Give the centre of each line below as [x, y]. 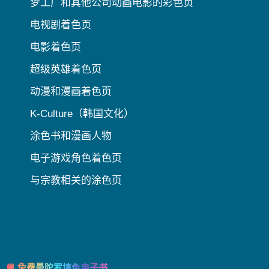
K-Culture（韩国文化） [82, 114]
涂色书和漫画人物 [71, 136]
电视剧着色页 [61, 25]
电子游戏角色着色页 [76, 159]
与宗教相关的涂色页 [76, 181]
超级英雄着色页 [66, 70]
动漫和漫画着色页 [71, 92]
